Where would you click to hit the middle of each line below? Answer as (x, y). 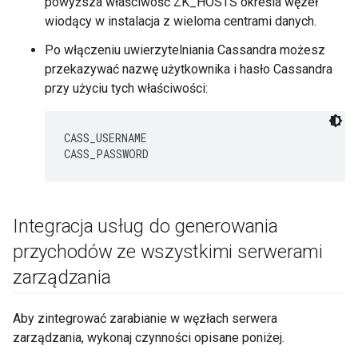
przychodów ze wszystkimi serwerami (168, 252)
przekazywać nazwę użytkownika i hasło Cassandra (189, 69)
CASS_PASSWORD (106, 154)
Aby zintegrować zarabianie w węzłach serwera (145, 318)
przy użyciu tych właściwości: (126, 88)
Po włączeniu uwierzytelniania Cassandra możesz (185, 50)
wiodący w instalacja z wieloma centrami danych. (181, 21)
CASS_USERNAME (105, 138)
